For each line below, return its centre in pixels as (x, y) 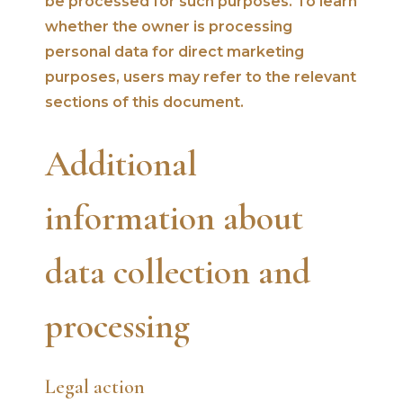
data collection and (178, 271)
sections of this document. (144, 102)
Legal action (95, 386)
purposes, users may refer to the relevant (201, 76)
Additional (121, 163)
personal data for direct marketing (175, 51)
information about (174, 217)
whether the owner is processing (169, 26)
